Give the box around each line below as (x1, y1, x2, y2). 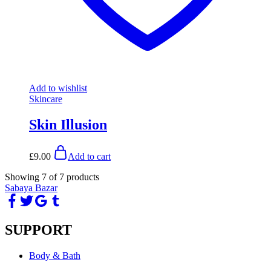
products (67, 171, 99, 182)
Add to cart (68, 151, 111, 162)
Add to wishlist (29, 82, 87, 93)
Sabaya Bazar (5, 182, 57, 193)
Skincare (29, 93, 62, 104)
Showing (5, 171, 39, 182)
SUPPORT (5, 222, 72, 238)
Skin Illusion (29, 116, 107, 132)
